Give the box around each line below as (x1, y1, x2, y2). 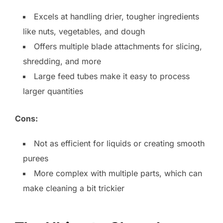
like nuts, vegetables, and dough (23, 26, 145, 36)
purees (23, 153, 48, 163)
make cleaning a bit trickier (23, 183, 124, 193)
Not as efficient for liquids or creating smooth (34, 138, 205, 148)
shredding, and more (23, 56, 101, 66)
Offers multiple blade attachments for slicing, (34, 41, 202, 51)
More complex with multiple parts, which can (34, 168, 202, 178)
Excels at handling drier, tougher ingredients (34, 11, 199, 21)
